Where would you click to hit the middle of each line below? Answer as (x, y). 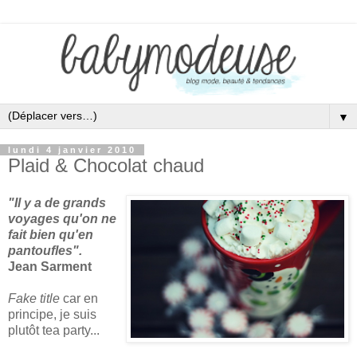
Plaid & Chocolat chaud (106, 165)
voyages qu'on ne (62, 219)
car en (79, 299)
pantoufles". (45, 251)
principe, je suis (52, 315)
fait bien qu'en (51, 235)
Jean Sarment (50, 267)
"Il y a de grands (57, 203)
